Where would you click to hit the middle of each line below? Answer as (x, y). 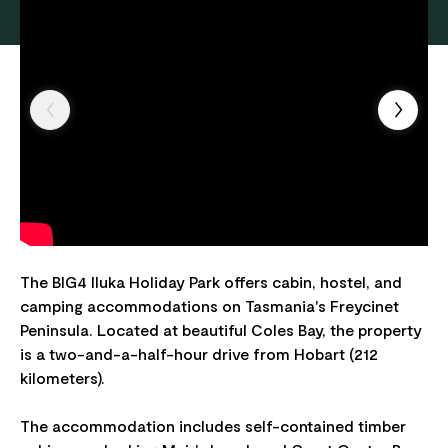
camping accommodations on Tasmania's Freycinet (209, 305)
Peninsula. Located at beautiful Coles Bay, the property (221, 329)
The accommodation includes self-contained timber (213, 425)
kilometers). (62, 377)
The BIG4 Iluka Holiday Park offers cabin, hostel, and (211, 281)
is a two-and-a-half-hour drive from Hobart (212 (199, 353)
